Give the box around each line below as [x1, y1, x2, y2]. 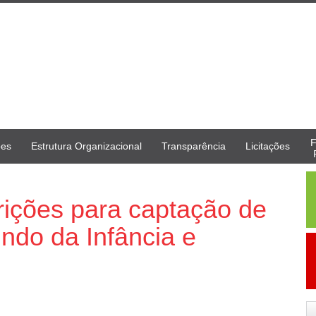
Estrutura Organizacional [31, 140, 142, 152]
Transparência [162, 140, 226, 152]
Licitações [245, 140, 290, 152]
